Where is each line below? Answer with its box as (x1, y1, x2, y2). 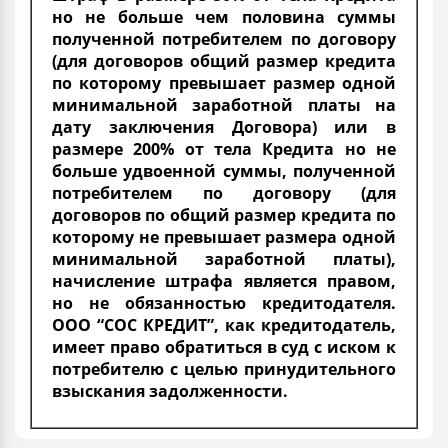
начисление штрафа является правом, (52, 269, 396, 292)
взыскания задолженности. (52, 379, 288, 402)
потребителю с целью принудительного (52, 357, 396, 380)
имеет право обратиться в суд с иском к (52, 335, 396, 358)
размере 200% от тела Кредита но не (52, 137, 396, 160)
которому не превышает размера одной (52, 225, 396, 248)
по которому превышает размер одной (52, 71, 396, 94)
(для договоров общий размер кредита (52, 49, 396, 72)
